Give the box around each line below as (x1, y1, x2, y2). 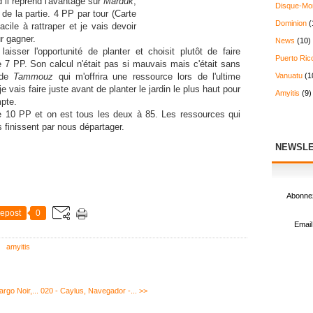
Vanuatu (275, 71, 303, 80)
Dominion (275, 19, 307, 27)
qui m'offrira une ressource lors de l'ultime (53, 71, 241, 82)
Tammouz (13, 71, 54, 82)
